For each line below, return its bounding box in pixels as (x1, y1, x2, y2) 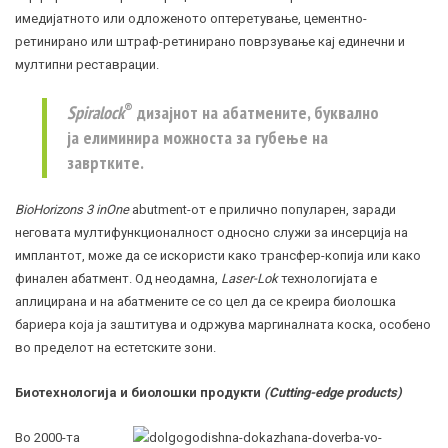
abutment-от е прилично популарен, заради (129, 202, 396, 218)
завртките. (67, 151, 144, 175)
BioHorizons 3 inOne (15, 202, 129, 218)
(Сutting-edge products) (264, 385, 402, 401)
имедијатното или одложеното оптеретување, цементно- (15, 11, 367, 27)
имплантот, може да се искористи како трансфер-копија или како (15, 248, 421, 264)
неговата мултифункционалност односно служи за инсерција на (15, 225, 408, 241)
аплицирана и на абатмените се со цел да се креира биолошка (15, 294, 396, 310)
